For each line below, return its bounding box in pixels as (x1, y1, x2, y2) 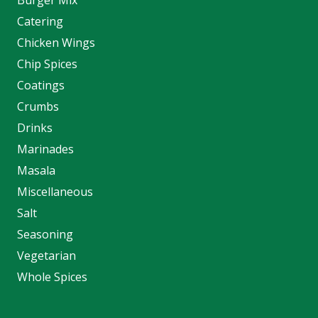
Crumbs (17, 98, 59, 114)
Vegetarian (17, 247, 76, 263)
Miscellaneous (17, 183, 93, 199)
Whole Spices (17, 268, 87, 285)
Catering (17, 13, 63, 29)
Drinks (17, 119, 53, 136)
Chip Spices (17, 55, 77, 72)
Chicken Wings (17, 34, 95, 50)
